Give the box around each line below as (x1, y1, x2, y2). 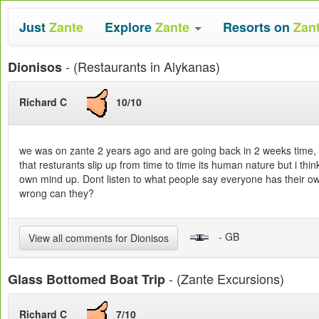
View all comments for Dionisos (28, 231, 169, 245)
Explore (105, 18, 155, 36)
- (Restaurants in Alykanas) (62, 57, 220, 75)
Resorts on (223, 18, 293, 36)
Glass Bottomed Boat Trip (8, 270, 165, 288)
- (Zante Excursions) (165, 269, 284, 288)
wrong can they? (19, 186, 94, 200)
